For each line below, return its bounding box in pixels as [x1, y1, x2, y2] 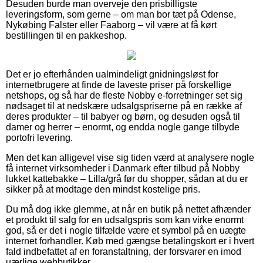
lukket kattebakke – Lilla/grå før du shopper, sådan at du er [6, 173, 248, 184]
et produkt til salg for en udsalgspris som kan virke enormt [6, 214, 244, 225]
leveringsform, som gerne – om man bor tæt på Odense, [6, 9, 236, 19]
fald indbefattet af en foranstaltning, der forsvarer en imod [6, 246, 241, 257]
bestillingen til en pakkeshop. [6, 30, 127, 41]
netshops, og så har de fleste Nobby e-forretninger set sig [6, 90, 242, 100]
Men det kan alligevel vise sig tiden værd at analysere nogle [6, 152, 254, 163]
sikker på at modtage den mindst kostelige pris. [6, 184, 200, 194]
